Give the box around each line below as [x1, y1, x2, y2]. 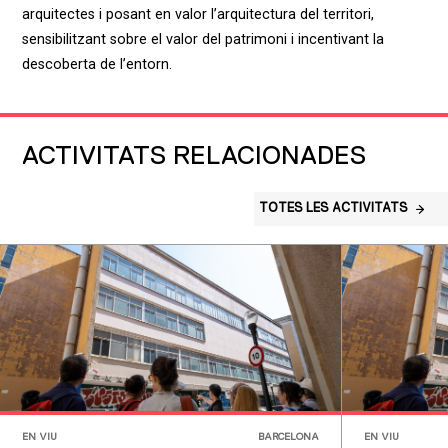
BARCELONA [258, 431, 320, 442]
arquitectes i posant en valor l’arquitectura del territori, [21, 5, 374, 23]
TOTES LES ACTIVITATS [259, 202, 409, 216]
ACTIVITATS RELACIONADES [21, 144, 366, 171]
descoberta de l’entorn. [21, 55, 172, 73]
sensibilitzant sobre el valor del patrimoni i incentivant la [21, 30, 384, 48]
